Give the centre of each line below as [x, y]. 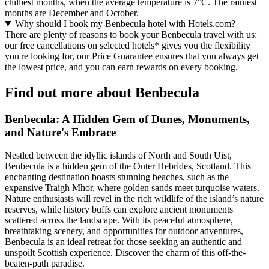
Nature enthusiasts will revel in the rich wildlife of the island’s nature [134, 199]
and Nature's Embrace [60, 132]
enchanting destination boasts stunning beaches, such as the [117, 177]
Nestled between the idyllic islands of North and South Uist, [118, 156]
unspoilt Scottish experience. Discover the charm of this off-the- [125, 253]
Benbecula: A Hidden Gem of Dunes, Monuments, [127, 119]
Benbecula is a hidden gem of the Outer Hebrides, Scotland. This [128, 166]
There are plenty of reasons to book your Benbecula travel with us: [131, 34]
